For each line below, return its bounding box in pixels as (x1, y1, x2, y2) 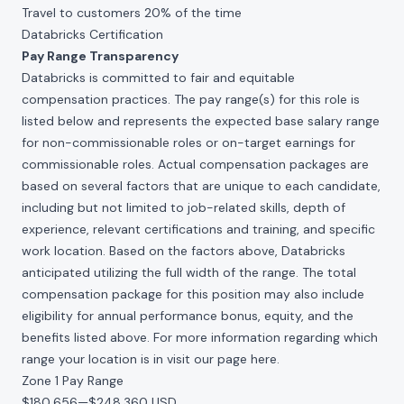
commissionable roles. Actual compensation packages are (22, 156, 369, 172)
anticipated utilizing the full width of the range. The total (22, 264, 356, 280)
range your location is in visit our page (22, 351, 251, 367)
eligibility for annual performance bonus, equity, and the (22, 308, 353, 324)
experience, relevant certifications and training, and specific (22, 221, 375, 237)
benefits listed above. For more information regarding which (22, 329, 378, 345)
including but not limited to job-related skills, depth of (22, 199, 345, 216)
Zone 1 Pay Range (22, 372, 124, 389)
